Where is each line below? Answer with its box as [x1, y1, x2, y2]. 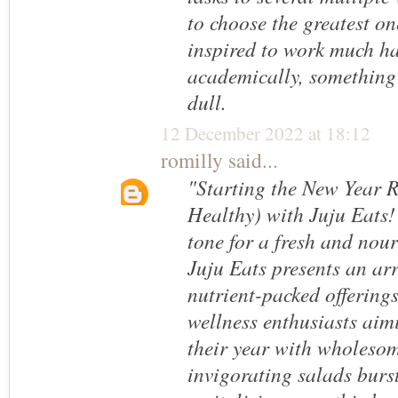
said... [223, 146, 278, 175]
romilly [161, 146, 223, 175]
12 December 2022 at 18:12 [161, 121, 370, 147]
